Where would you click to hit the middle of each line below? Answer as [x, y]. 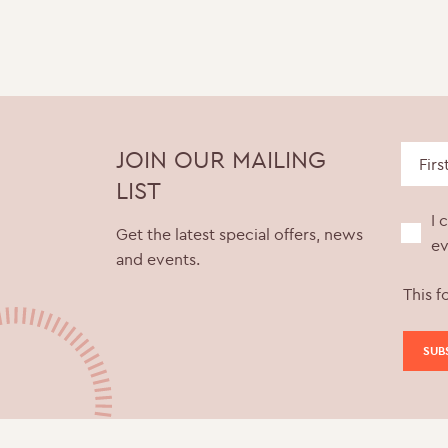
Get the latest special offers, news [240, 234]
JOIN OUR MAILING [221, 159]
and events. [158, 259]
